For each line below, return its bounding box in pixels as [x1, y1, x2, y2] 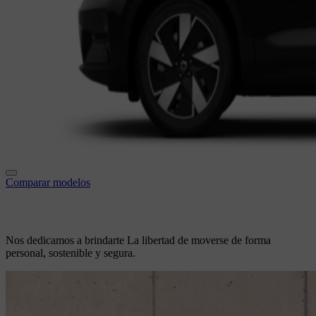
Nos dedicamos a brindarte [6, 234, 127, 247]
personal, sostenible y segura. [6, 247, 135, 260]
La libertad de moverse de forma [127, 234, 271, 247]
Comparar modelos [6, 176, 90, 189]
